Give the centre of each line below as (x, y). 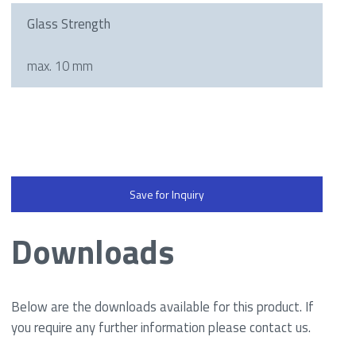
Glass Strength (69, 23)
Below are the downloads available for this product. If (163, 306)
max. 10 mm (60, 66)
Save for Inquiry (167, 194)
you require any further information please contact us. (161, 327)
